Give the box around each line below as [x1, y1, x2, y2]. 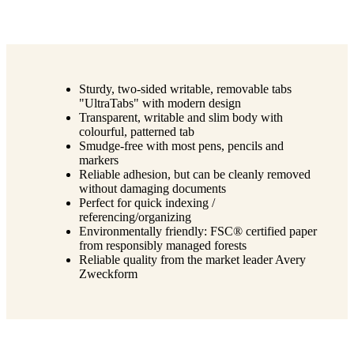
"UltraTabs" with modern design [79, 96, 241, 110]
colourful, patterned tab [79, 124, 194, 138]
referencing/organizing [79, 209, 191, 224]
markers [79, 153, 119, 167]
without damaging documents [79, 181, 226, 195]
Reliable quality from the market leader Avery [79, 252, 306, 266]
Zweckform [79, 266, 137, 281]
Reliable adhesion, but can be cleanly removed [79, 167, 311, 181]
